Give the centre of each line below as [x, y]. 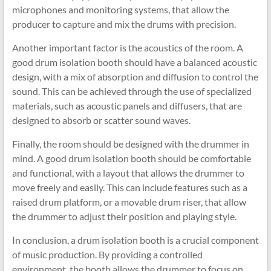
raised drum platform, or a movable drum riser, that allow [129, 202]
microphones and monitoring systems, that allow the [120, 9]
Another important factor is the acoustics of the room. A [127, 47]
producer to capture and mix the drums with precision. [124, 24]
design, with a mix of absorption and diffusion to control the [135, 77]
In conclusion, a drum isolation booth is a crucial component [135, 240]
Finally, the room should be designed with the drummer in [130, 144]
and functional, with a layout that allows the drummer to [128, 173]
